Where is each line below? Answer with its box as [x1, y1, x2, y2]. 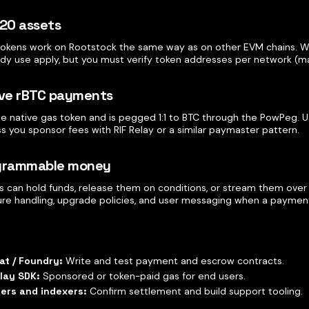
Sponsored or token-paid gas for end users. [40, 270, 246, 282]
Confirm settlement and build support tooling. [87, 285, 303, 297]
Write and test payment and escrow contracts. [63, 255, 285, 267]
